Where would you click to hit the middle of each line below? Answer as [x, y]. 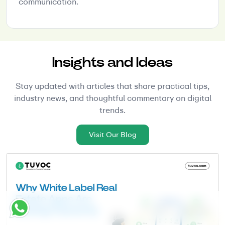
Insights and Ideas [113, 62]
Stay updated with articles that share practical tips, [113, 86]
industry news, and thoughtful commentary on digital [113, 98]
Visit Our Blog [113, 134]
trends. [113, 110]
